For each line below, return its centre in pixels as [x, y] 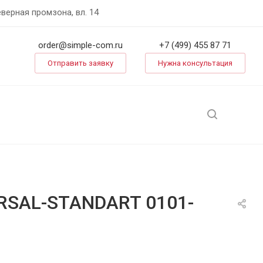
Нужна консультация [195, 63]
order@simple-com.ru [80, 45]
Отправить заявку [80, 63]
